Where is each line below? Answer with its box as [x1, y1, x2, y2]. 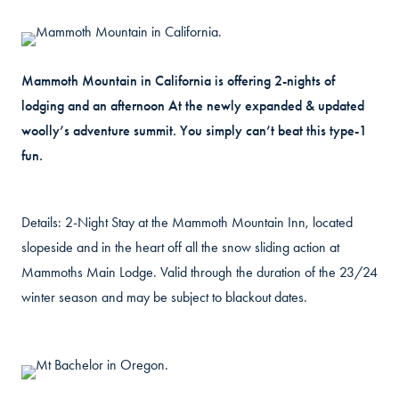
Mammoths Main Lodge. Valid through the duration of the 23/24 [21, 264, 378, 281]
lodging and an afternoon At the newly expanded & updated [21, 97, 364, 115]
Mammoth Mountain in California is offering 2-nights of [21, 72, 335, 90]
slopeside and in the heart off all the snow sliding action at [21, 239, 339, 256]
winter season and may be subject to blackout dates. [21, 289, 307, 306]
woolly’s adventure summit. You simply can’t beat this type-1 [21, 122, 367, 140]
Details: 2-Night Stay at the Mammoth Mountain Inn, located [21, 214, 353, 232]
